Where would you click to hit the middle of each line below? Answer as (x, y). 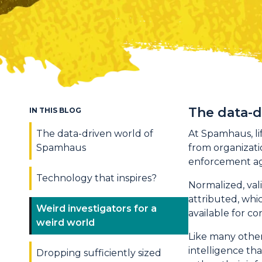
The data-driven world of (95, 134)
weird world (65, 223)
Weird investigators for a (96, 208)
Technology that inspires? (96, 178)
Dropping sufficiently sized (99, 253)
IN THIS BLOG (55, 110)
